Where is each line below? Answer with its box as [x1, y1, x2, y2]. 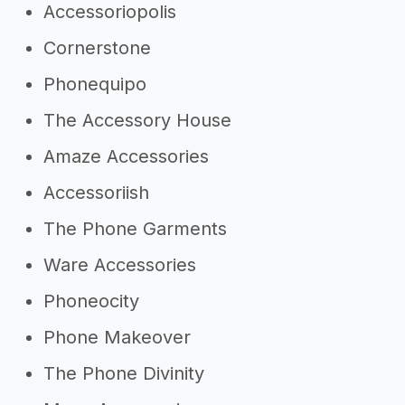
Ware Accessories [43, 254, 196, 276]
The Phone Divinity [43, 363, 204, 384]
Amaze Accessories [43, 146, 209, 167]
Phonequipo [43, 73, 146, 95]
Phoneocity [43, 290, 139, 312]
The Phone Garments [43, 218, 227, 240]
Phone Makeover [43, 326, 191, 348]
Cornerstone [43, 37, 151, 59]
